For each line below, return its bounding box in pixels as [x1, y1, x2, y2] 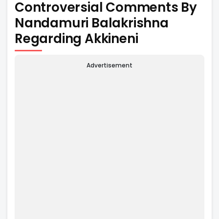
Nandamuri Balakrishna [15, 14, 169, 32]
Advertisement [87, 61, 132, 70]
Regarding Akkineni [15, 29, 138, 47]
